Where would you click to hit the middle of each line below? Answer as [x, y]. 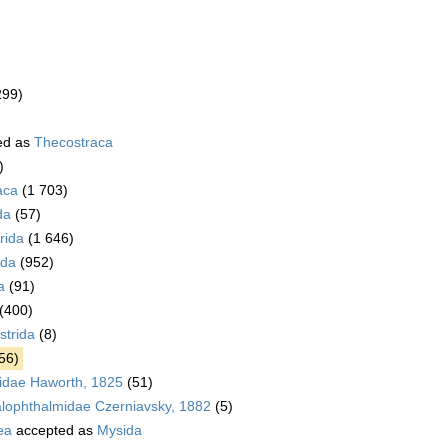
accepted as [54, 430]
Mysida [119, 430]
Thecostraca [73, 142]
